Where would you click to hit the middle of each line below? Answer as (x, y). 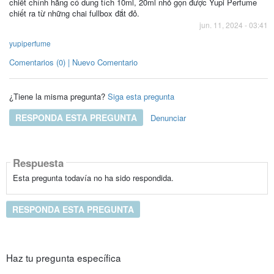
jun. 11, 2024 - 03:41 (234, 25)
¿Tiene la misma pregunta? (57, 96)
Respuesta (38, 162)
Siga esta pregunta (141, 96)
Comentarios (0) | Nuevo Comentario (73, 62)
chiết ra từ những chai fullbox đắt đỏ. (74, 13)
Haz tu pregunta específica (63, 257)
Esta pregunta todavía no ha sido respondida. (93, 178)
